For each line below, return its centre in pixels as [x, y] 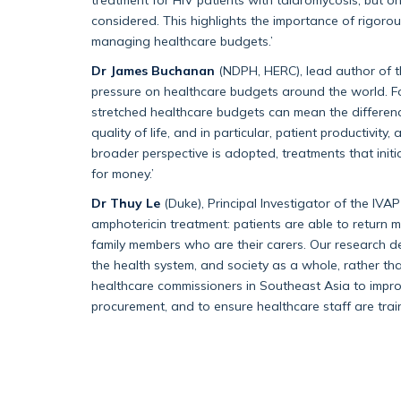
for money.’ [123, 174]
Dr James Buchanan [153, 71]
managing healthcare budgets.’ [182, 41]
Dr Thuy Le [126, 203]
